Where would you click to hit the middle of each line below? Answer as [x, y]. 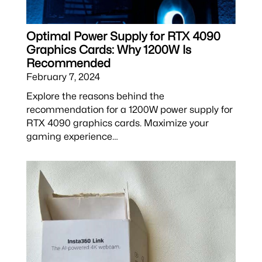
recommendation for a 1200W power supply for [129, 110]
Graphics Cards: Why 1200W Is [108, 50]
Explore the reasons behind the [95, 96]
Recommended [68, 63]
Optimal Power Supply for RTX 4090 [123, 37]
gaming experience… [72, 137]
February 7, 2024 [63, 77]
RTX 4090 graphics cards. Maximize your [117, 123]
